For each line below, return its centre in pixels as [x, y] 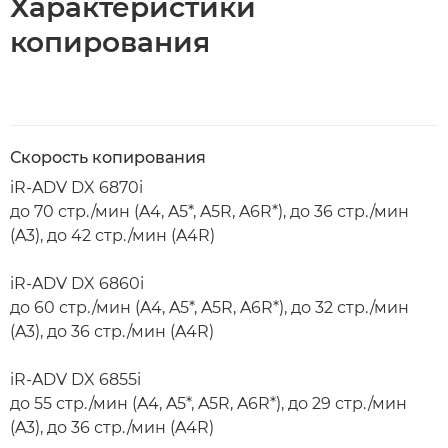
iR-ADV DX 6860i [77, 283]
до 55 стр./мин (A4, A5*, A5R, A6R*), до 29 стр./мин [208, 403]
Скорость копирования [108, 157]
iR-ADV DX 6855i [75, 379]
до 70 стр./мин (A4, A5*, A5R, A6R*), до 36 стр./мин [209, 211]
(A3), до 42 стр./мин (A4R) [112, 235]
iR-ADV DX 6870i [76, 187]
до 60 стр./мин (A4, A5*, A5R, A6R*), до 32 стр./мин [209, 307]
